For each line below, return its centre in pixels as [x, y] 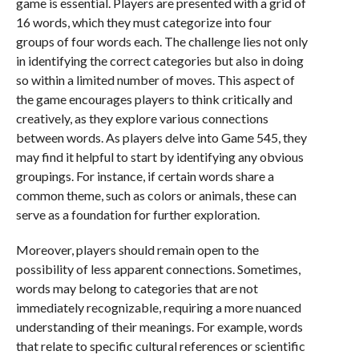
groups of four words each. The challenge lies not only [161, 42]
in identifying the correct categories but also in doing [159, 61]
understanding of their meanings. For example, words [159, 327]
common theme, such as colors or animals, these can [156, 196]
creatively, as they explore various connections [142, 119]
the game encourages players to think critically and [154, 99]
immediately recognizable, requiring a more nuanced [158, 308]
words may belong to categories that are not [137, 288]
